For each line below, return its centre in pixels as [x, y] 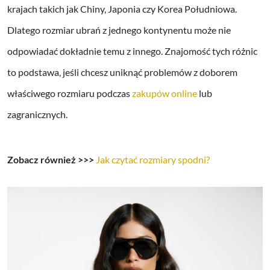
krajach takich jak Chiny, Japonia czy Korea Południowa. [122, 8]
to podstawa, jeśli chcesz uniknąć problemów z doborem [122, 72]
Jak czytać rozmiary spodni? [153, 159]
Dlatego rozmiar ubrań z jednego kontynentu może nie [119, 30]
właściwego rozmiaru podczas [70, 93]
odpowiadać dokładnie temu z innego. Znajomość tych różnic [132, 51]
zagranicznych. [37, 114]
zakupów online [165, 93]
